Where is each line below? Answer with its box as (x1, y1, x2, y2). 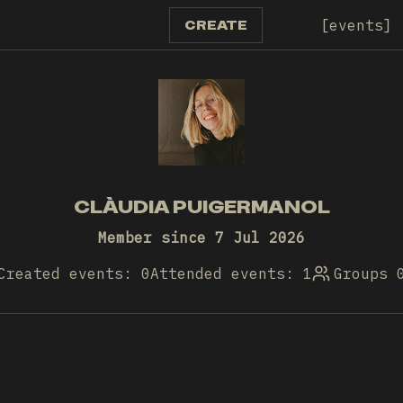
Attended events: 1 (150, 264, 312, 282)
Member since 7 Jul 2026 (98, 228, 305, 246)
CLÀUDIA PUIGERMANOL (73, 196, 330, 218)
